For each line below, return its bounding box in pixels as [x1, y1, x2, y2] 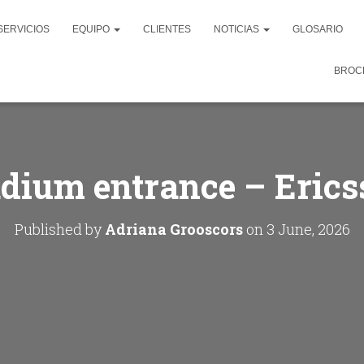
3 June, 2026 [266, 219, 350, 239]
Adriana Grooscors [104, 219, 243, 239]
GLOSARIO [292, 24, 343, 35]
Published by [14, 219, 105, 239]
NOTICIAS [214, 24, 262, 35]
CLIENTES [143, 24, 191, 35]
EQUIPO [72, 24, 112, 35]
